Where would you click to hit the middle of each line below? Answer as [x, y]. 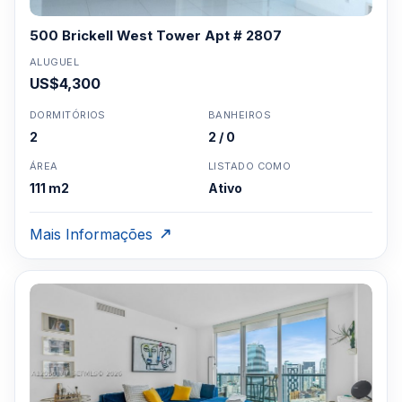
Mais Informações [91, 234]
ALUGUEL [55, 62]
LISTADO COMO [250, 166]
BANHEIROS [240, 115]
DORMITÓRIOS [68, 115]
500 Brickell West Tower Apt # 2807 [156, 35]
